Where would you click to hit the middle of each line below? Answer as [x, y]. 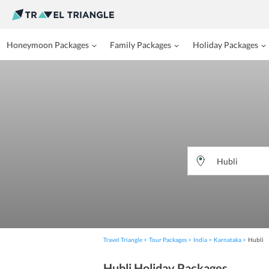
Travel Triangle [123, 240]
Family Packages [141, 45]
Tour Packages [168, 240]
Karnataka [228, 240]
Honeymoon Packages [48, 45]
